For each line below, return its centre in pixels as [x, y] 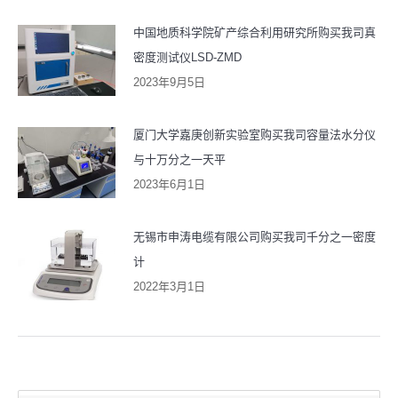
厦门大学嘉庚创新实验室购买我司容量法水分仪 [255, 135]
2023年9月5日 [169, 83]
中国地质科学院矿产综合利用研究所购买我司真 [255, 33]
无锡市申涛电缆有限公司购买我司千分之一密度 [255, 237]
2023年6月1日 [169, 185]
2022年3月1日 [169, 287]
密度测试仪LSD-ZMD [187, 58]
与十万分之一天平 [179, 160]
